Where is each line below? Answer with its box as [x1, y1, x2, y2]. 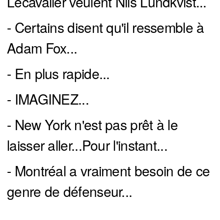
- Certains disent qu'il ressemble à [7, 17, 204, 37]
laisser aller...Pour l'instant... [7, 135, 167, 155]
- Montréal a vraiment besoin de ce [7, 161, 210, 181]
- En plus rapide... [7, 63, 110, 83]
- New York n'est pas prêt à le [7, 114, 178, 135]
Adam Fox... [7, 38, 78, 58]
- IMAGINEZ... [7, 89, 89, 109]
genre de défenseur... [7, 181, 133, 201]
